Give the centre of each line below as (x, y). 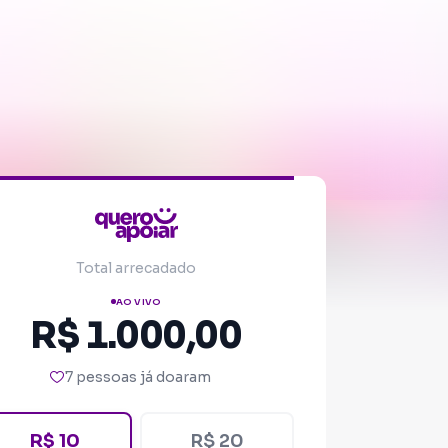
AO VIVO (138, 301)
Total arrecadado (136, 268)
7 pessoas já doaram (138, 376)
